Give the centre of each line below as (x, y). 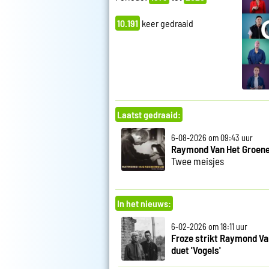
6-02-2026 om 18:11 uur (209, 227)
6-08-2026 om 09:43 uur (212, 138)
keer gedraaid (167, 23)
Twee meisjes (197, 161)
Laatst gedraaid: (149, 114)
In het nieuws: (144, 204)
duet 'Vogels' (196, 250)
